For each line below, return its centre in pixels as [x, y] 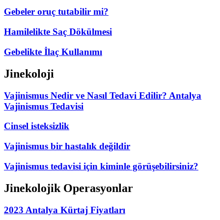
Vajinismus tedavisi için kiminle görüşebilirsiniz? [101, 166]
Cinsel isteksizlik [37, 126]
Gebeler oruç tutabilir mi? [56, 12]
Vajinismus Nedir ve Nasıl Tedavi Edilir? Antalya [103, 95]
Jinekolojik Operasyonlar [69, 188]
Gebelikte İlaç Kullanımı [53, 52]
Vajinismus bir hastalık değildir [67, 146]
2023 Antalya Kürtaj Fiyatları [65, 210]
